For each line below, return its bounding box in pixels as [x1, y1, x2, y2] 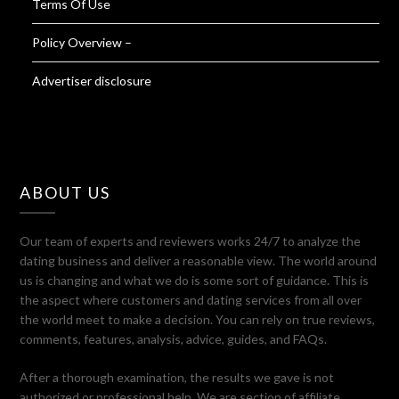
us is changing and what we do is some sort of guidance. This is [20, 272, 370, 288]
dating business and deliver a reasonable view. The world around [20, 252, 378, 268]
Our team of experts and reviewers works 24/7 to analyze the [20, 232, 362, 248]
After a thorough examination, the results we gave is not [20, 369, 335, 385]
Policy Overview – [32, 34, 133, 50]
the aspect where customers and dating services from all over [20, 291, 362, 307]
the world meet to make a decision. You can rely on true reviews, [20, 311, 376, 327]
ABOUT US [20, 182, 111, 202]
